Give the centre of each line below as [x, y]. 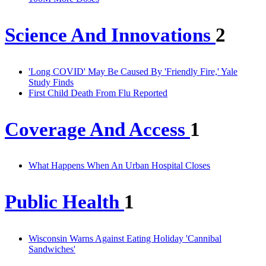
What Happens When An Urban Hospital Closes [119, 166]
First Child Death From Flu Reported [98, 93]
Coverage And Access [97, 129]
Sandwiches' [52, 249]
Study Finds [51, 82]
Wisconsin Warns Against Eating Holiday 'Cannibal [125, 239]
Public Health [64, 202]
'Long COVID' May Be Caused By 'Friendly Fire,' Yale [133, 71]
